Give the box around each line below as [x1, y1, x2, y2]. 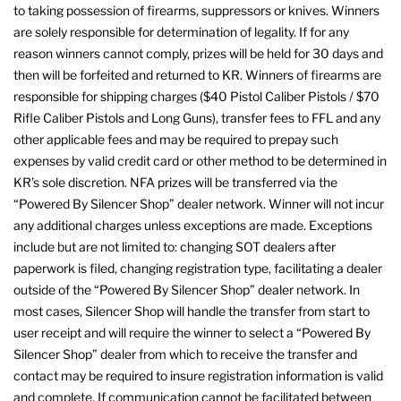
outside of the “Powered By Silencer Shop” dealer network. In [13, 281, 360, 297]
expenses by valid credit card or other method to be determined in [13, 152, 387, 168]
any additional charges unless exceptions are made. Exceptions [13, 217, 372, 233]
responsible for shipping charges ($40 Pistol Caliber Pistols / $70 [13, 88, 380, 104]
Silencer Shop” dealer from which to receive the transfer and [13, 346, 357, 362]
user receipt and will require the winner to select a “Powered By [13, 324, 371, 340]
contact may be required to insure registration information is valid [13, 367, 383, 383]
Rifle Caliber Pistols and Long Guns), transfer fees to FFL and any [13, 109, 380, 125]
